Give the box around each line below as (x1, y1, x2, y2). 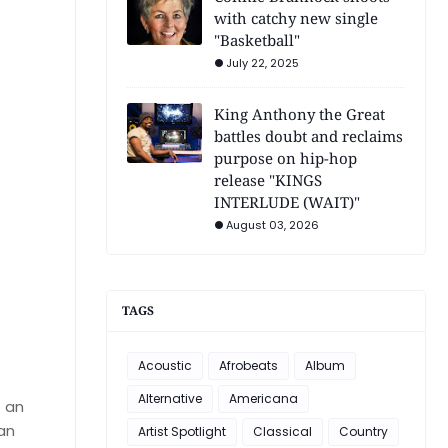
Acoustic (138, 357, 192, 374)
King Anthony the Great (214, 104, 385, 124)
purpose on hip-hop (214, 148, 357, 168)
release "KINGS (214, 170, 322, 190)
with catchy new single (214, 8, 378, 28)
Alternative (138, 390, 202, 407)
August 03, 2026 (226, 217, 319, 233)
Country (339, 423, 388, 440)
